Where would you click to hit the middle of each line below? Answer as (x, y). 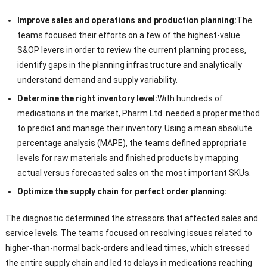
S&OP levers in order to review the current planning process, (131, 50)
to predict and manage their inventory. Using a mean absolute (134, 128)
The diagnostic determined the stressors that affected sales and (131, 218)
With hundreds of (190, 99)
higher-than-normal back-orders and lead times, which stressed (127, 248)
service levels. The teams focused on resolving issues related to (128, 233)
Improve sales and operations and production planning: (127, 21)
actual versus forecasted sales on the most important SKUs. (134, 173)
